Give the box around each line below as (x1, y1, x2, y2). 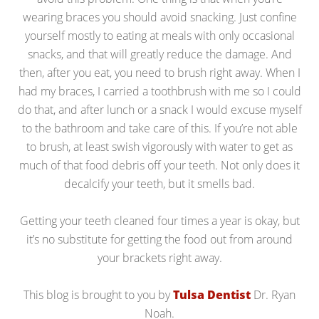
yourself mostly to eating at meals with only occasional (24, 27, 295, 43)
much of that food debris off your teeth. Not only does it (19, 157, 300, 173)
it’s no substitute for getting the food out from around (26, 231, 293, 247)
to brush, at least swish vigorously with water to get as (26, 138, 293, 155)
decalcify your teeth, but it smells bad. (64, 175, 255, 192)
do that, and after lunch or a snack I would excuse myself (17, 101, 302, 117)
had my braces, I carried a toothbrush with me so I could (18, 83, 301, 99)
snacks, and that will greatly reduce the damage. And (27, 46, 292, 62)
